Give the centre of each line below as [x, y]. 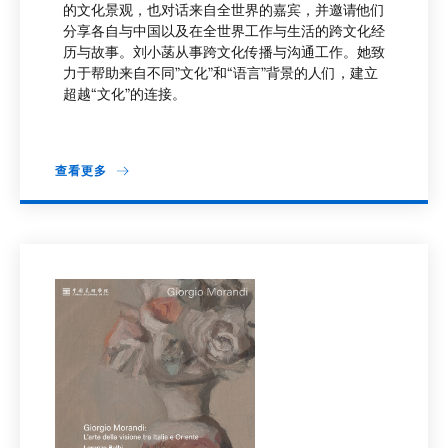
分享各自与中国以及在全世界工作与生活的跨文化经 [224, 31]
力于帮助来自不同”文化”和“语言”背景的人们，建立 [220, 73]
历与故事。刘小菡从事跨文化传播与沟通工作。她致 [224, 52]
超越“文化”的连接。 [124, 94]
